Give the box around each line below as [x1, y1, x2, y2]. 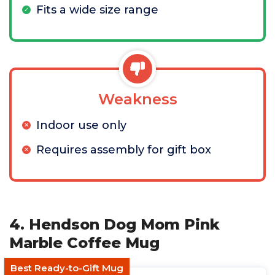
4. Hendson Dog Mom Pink [9, 215, 220, 234]
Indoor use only [36, 118, 126, 133]
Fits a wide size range [36, 3, 158, 17]
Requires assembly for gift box [36, 143, 211, 157]
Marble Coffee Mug [9, 234, 160, 252]
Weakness [98, 90, 177, 109]
